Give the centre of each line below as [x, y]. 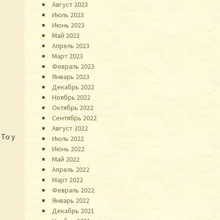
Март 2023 [68, 56]
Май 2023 [66, 35]
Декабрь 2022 [73, 87]
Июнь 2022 [69, 149]
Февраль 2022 [73, 190]
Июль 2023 [68, 14]
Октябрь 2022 [73, 107]
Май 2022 [66, 159]
